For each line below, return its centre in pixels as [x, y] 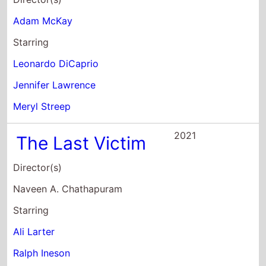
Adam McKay [43, 20]
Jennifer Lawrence [55, 85]
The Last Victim [81, 143]
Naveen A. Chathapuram [68, 189]
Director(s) [38, 167]
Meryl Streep [42, 106]
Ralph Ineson [42, 253]
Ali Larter [34, 231]
